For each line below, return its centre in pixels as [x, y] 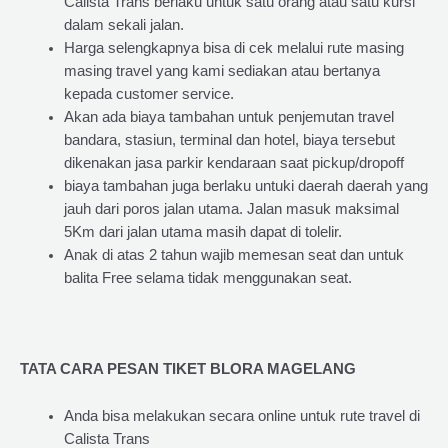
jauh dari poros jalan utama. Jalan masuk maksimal [231, 209]
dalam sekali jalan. [123, 25]
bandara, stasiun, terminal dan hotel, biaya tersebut [229, 140]
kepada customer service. [148, 94]
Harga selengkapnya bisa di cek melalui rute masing [233, 48]
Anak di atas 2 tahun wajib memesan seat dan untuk [233, 255]
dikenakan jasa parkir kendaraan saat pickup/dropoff [233, 163]
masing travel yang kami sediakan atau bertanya [221, 71]
